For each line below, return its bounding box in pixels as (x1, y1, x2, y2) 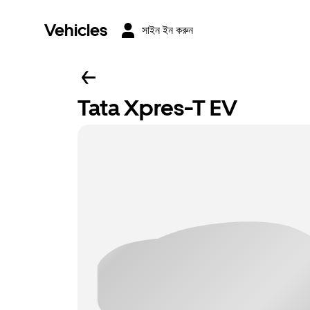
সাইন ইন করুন (142, 24, 193, 36)
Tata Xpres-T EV (77, 95, 237, 121)
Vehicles (44, 20, 107, 40)
